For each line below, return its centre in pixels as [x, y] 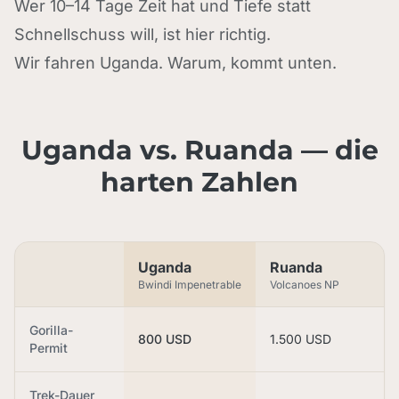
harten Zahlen [199, 182]
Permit [49, 348]
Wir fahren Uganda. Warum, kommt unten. [175, 63]
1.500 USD [301, 339]
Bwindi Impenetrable [190, 285]
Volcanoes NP [305, 285]
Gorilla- [51, 330]
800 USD [165, 339]
